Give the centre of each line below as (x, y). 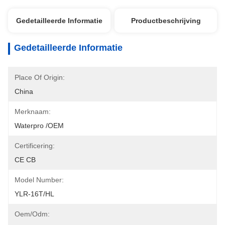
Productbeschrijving (166, 21)
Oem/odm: (32, 214)
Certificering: (35, 146)
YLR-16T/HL (34, 194)
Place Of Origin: (40, 77)
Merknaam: (33, 111)
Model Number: (39, 180)
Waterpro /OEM (39, 126)
